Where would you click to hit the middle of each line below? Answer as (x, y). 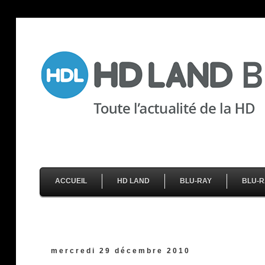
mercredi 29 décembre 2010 (120, 251)
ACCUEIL (71, 181)
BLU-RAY (196, 181)
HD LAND (133, 181)
